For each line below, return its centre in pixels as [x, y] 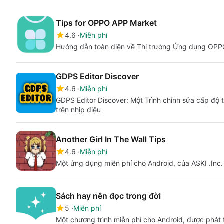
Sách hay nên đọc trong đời [108, 196]
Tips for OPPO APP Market [106, 23]
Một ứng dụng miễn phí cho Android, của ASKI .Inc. [139, 163]
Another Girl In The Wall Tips [111, 139]
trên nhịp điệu [78, 110]
